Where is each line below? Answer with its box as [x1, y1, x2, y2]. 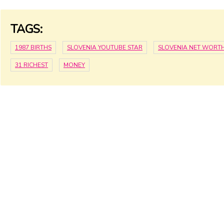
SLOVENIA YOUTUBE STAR [67, 43, 142, 51]
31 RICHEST [15, 60, 48, 69]
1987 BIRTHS [15, 43, 51, 51]
